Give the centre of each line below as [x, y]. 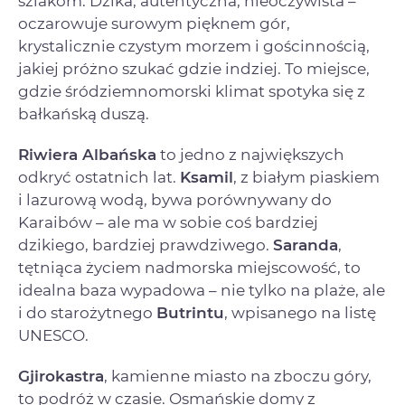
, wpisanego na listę [300, 312]
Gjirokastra [61, 376]
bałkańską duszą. [84, 113]
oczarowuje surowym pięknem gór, [154, 23]
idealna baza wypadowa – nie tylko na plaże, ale [202, 290]
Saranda [306, 245]
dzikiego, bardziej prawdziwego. [146, 245]
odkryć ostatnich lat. [99, 177]
